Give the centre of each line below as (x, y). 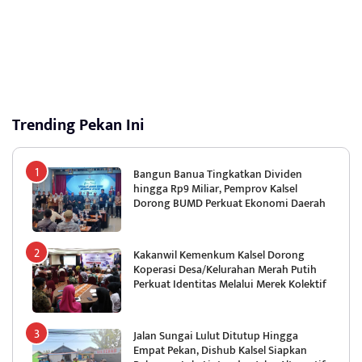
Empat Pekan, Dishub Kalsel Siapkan (220, 351)
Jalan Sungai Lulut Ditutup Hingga (216, 336)
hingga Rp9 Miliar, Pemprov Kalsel (215, 189)
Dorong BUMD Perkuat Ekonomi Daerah (229, 204)
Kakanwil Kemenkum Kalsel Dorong (219, 255)
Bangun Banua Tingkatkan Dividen (218, 175)
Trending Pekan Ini (78, 126)
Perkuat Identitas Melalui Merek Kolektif (230, 284)
